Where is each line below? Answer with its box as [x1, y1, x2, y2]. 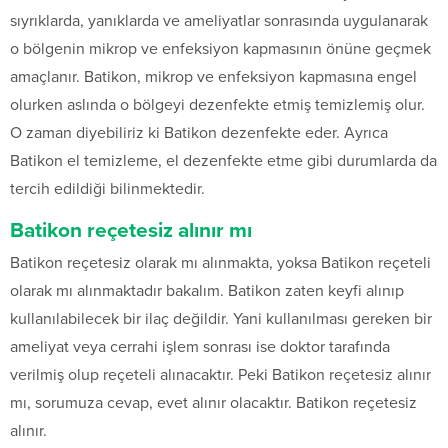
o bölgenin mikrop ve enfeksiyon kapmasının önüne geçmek [10, 39, 431, 60]
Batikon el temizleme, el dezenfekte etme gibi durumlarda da [10, 151, 437, 172]
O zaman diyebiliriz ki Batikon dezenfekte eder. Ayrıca [10, 123, 388, 144]
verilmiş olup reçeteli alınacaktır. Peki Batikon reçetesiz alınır [10, 365, 431, 386]
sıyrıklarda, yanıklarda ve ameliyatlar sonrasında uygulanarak [10, 11, 428, 32]
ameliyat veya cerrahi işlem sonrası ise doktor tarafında [10, 337, 390, 358]
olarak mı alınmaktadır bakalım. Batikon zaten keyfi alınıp [10, 281, 404, 302]
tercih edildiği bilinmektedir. [10, 179, 205, 200]
